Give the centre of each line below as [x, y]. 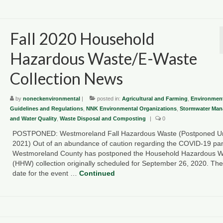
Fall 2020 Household [82, 38]
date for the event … [46, 173]
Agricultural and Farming [155, 98]
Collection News [66, 78]
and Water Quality [33, 118]
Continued [97, 173]
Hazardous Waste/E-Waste [103, 58]
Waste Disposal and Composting [103, 118]
